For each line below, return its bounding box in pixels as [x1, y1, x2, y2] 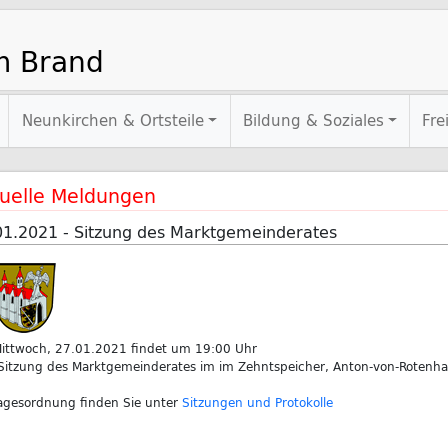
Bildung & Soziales [243, 109, 385, 132]
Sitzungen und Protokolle [181, 393, 333, 411]
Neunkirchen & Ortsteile [22, 109, 205, 132]
